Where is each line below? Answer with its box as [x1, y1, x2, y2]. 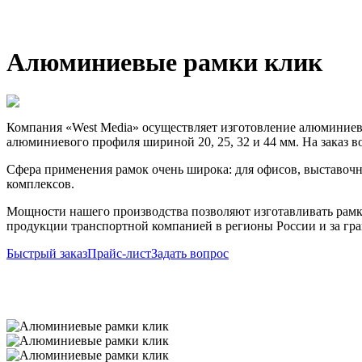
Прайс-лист [87, 246, 151, 260]
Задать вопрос [151, 246, 229, 260]
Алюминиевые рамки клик [6, 47, 322, 77]
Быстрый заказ [6, 246, 87, 260]
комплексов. [6, 176, 74, 191]
